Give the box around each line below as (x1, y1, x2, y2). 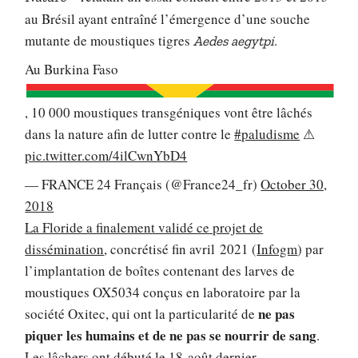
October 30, (261, 174, 328, 193)
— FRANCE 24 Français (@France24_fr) (25, 174, 261, 193)
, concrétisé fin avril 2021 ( (104, 239, 257, 258)
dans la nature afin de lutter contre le (25, 125, 235, 144)
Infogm (257, 239, 298, 258)
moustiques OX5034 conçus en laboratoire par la (25, 282, 301, 301)
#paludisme (234, 125, 300, 144)
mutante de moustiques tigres (25, 30, 194, 50)
